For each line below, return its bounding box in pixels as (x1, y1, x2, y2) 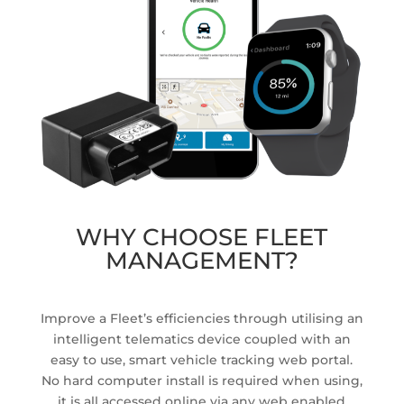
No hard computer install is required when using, (41, 372, 363, 389)
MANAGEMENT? (105, 245, 298, 275)
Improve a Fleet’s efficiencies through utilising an (40, 309, 363, 326)
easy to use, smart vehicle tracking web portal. (50, 351, 353, 368)
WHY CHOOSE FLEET (76, 222, 328, 252)
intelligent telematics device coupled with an (52, 330, 351, 347)
